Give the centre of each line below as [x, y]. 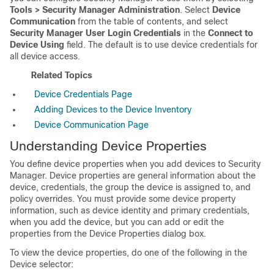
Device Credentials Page [83, 94]
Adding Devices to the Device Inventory [113, 110]
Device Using [37, 45]
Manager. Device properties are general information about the [133, 176]
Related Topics [62, 76]
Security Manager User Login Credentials [95, 33]
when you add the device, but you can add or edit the [117, 222]
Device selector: [42, 265]
